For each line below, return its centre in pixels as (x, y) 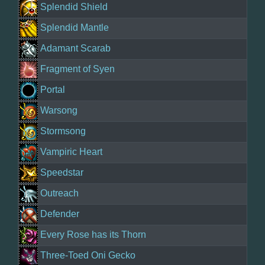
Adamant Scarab (75, 49)
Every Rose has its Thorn (93, 235)
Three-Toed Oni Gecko (88, 256)
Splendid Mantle (75, 28)
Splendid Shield (74, 7)
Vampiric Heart (71, 152)
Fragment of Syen (77, 69)
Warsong (59, 111)
